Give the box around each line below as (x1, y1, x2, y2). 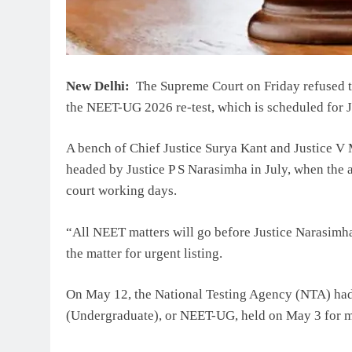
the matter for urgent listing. (66, 245, 222, 261)
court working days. (66, 183, 177, 199)
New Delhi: (66, 78, 130, 93)
